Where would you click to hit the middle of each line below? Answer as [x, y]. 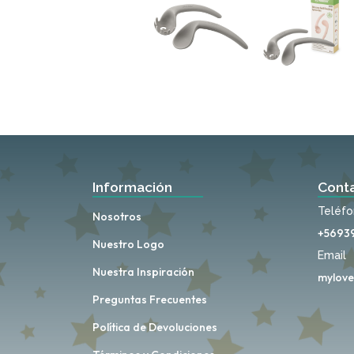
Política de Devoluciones [155, 327]
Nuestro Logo [128, 244]
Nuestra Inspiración [143, 271]
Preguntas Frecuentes [150, 299]
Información [132, 187]
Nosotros [117, 216]
